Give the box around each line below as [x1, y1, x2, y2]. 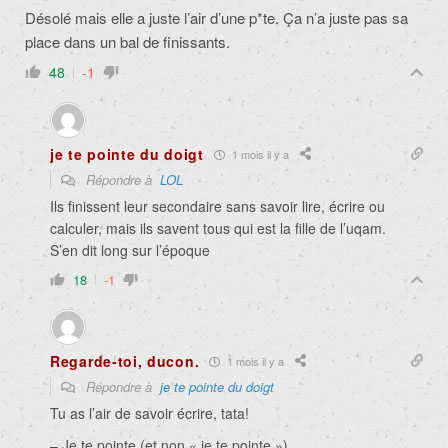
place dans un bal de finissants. [25, 31, 230, 53]
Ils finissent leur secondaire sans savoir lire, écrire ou [50, 196, 385, 217]
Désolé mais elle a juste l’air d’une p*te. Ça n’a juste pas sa [25, 7, 408, 29]
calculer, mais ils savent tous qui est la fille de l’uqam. [50, 218, 386, 239]
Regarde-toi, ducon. [50, 351, 200, 372]
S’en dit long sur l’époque [50, 240, 210, 261]
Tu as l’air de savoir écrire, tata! [50, 403, 249, 424]
